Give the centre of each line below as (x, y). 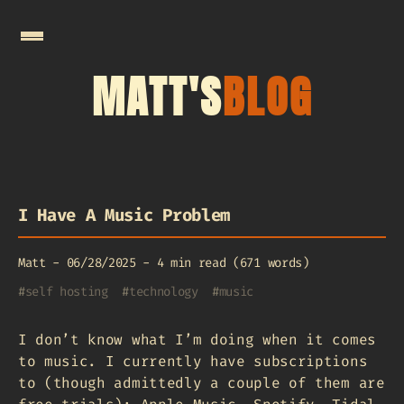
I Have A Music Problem (124, 215)
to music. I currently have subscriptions (193, 361)
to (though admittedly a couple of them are (202, 382)
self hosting (66, 291)
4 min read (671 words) (233, 262)
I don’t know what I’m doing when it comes (197, 339)
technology (163, 291)
